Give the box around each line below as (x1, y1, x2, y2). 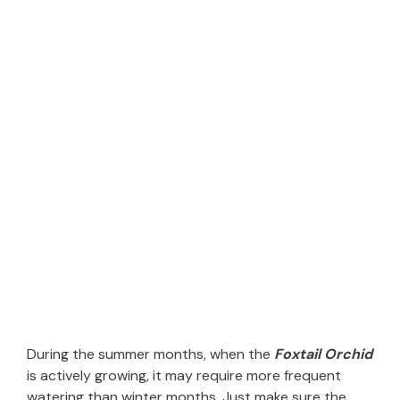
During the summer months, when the (27, 344, 274, 363)
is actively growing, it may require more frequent (27, 365, 341, 385)
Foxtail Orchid (274, 344, 372, 363)
